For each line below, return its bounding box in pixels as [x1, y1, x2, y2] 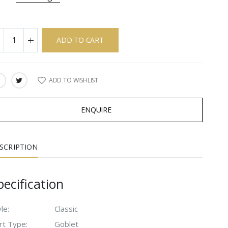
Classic [54, 203, 78, 214]
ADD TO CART [56, 35, 104, 45]
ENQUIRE [81, 104, 111, 115]
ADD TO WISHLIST [48, 75, 99, 84]
